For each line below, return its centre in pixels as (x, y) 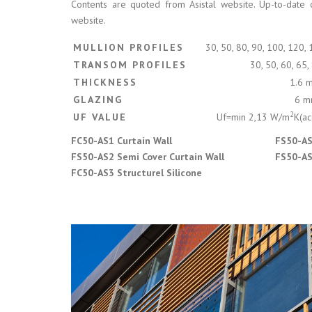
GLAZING (98, 100)
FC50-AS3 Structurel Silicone (136, 173)
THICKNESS (105, 82)
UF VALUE (100, 117)
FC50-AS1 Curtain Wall (122, 141)
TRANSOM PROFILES (130, 65)
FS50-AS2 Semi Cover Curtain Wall (148, 157)
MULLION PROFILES (128, 47)
